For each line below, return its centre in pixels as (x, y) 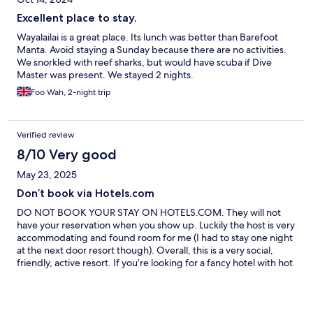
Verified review (46, 135)
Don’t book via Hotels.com (86, 194)
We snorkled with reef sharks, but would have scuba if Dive (144, 63)
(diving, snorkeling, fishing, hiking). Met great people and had (151, 288)
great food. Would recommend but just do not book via (137, 301)
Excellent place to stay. (77, 18)
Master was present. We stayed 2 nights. (105, 75)
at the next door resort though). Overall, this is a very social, (145, 250)
